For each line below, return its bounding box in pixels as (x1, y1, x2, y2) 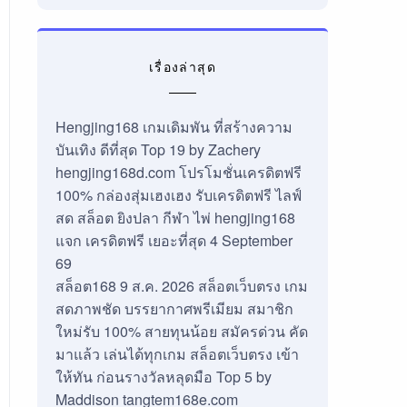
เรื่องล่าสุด (148, 57, 217, 75)
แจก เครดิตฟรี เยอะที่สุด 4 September (55, 230, 293, 251)
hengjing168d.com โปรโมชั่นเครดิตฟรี (55, 162, 302, 183)
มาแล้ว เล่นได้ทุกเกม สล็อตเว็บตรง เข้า (55, 343, 299, 364)
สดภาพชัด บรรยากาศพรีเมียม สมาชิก (55, 298, 293, 319)
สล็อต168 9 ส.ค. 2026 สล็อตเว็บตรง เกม (55, 275, 308, 296)
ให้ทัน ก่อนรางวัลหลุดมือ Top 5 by (55, 366, 272, 387)
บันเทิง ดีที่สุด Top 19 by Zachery (55, 139, 261, 160)
